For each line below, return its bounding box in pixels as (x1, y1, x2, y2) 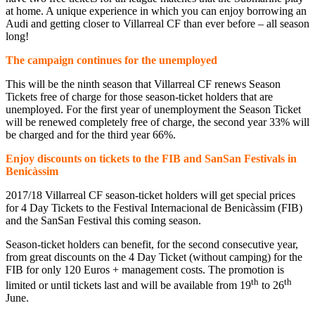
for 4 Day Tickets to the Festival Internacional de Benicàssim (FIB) (6, 201, 302, 214)
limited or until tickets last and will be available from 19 (6, 278, 251, 291)
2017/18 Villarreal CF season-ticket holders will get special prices (6, 188, 295, 201)
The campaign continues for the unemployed (6, 53, 217, 66)
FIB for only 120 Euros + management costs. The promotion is (6, 263, 284, 276)
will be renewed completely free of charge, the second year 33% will (6, 115, 309, 128)
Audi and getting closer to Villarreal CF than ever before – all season (6, 17, 309, 30)
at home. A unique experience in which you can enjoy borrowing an (6, 4, 307, 17)
